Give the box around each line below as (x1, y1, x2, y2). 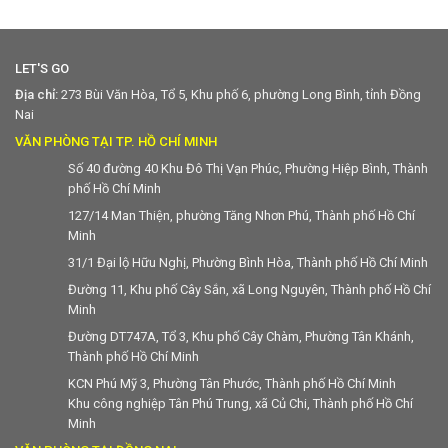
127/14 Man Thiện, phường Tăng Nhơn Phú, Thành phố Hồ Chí (68, 207, 415, 223)
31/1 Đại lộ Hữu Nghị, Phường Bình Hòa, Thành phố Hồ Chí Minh (68, 254, 428, 270)
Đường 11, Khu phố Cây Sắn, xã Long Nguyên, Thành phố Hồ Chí (68, 281, 431, 297)
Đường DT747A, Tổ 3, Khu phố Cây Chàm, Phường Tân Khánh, (68, 328, 414, 344)
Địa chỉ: (15, 87, 58, 103)
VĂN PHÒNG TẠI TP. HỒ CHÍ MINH (15, 134, 217, 150)
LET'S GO (15, 60, 69, 76)
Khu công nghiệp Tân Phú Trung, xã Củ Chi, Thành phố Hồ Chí (68, 395, 413, 411)
